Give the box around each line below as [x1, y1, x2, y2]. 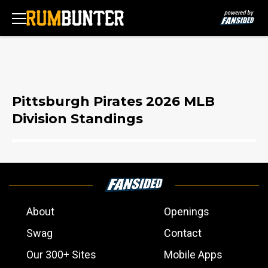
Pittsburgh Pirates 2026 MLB [12, 93, 215, 109]
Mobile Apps [164, 248, 223, 261]
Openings [164, 205, 209, 218]
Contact [164, 227, 202, 239]
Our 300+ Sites [26, 248, 96, 261]
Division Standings [12, 111, 143, 127]
